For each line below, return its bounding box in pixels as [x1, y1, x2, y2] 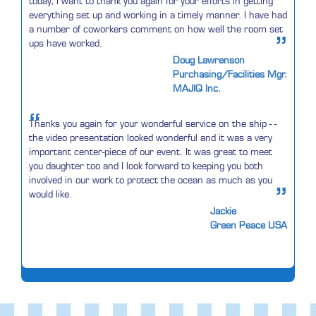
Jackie [210, 205, 236, 217]
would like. [29, 188, 72, 200]
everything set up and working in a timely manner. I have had [29, 9, 287, 21]
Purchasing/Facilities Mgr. [173, 68, 287, 80]
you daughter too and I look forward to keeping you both [29, 160, 263, 172]
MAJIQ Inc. [173, 83, 221, 95]
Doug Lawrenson [173, 54, 245, 66]
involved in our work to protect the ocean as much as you [29, 174, 272, 186]
